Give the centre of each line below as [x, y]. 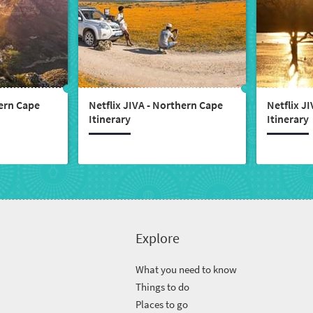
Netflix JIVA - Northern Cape [156, 105]
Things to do [163, 287]
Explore [158, 238]
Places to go [162, 304]
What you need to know [187, 269]
